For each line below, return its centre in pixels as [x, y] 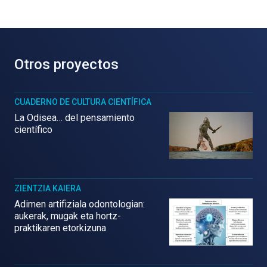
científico [33, 130]
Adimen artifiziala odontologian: [80, 204]
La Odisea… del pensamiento [74, 118]
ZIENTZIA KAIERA [48, 188]
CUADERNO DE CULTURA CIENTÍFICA [83, 102]
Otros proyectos [66, 64]
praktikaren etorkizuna [60, 228]
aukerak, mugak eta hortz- [68, 216]
